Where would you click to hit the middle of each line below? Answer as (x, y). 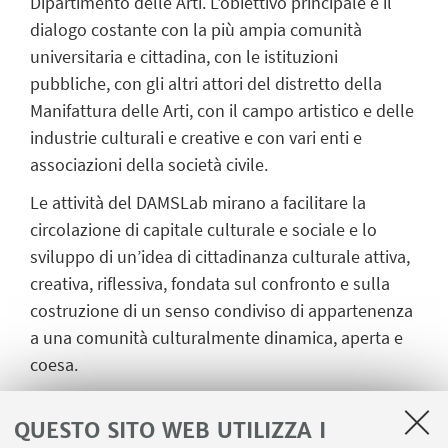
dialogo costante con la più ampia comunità (196, 29)
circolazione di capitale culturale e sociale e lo (203, 229)
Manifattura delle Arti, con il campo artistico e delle (222, 110)
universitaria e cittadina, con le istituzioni (184, 56)
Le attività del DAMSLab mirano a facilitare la (198, 202)
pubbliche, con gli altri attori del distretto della (206, 83)
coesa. (54, 364)
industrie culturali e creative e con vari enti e (196, 137)
